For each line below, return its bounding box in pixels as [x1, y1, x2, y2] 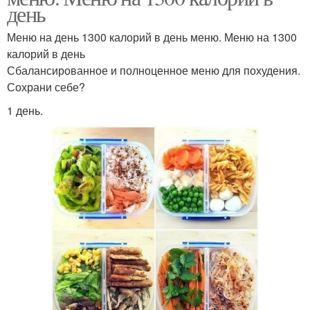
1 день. [7, 102, 43, 119]
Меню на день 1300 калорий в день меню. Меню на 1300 [7, 29, 297, 46]
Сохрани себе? [7, 79, 85, 95]
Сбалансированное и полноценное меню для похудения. [7, 62, 300, 79]
